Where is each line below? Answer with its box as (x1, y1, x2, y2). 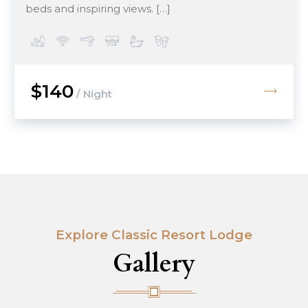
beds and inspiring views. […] (25, 2, 170, 16)
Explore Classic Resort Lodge (56, 227, 252, 243)
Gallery (113, 247, 195, 281)
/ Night (74, 87, 112, 101)
